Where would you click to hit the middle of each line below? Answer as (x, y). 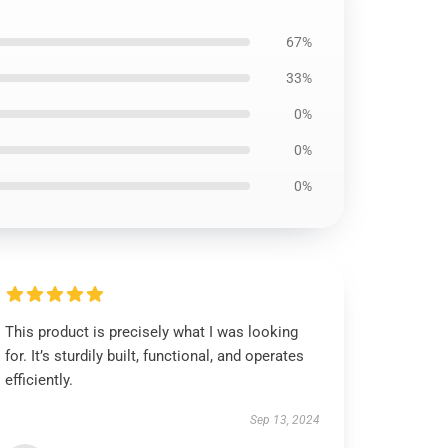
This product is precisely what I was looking (152, 332)
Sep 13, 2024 (284, 420)
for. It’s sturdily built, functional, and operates (155, 356)
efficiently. (39, 380)
